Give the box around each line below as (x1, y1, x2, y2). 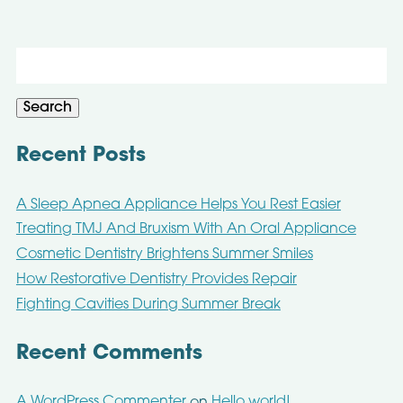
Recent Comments (15, 344, 202, 365)
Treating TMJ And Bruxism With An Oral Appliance (15, 222, 356, 237)
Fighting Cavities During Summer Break (15, 298, 281, 313)
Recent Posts (15, 146, 146, 167)
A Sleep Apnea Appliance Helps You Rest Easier (15, 197, 341, 212)
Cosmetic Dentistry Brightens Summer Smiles (15, 247, 313, 263)
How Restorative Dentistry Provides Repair (15, 273, 297, 288)
